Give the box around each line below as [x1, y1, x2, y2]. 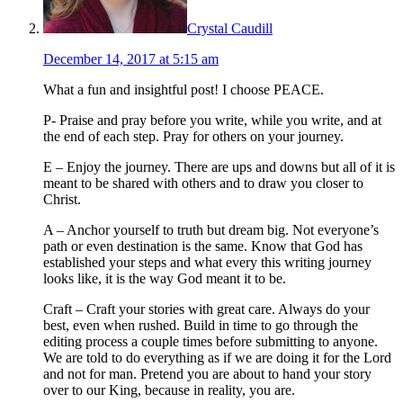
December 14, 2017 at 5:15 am [43, 51, 219, 67]
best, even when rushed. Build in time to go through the [43, 318, 358, 334]
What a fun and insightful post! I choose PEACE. [43, 82, 324, 98]
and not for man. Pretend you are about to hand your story [43, 366, 372, 382]
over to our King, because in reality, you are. [43, 382, 295, 399]
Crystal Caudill [187, 21, 273, 37]
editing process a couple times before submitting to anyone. [43, 334, 378, 350]
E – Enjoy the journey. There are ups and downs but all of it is [43, 159, 395, 175]
